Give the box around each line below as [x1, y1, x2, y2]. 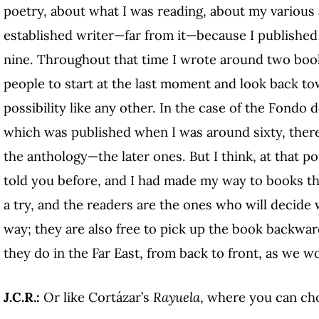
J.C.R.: [4, 288, 43, 305]
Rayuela [153, 288, 200, 305]
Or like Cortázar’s [43, 288, 153, 305]
